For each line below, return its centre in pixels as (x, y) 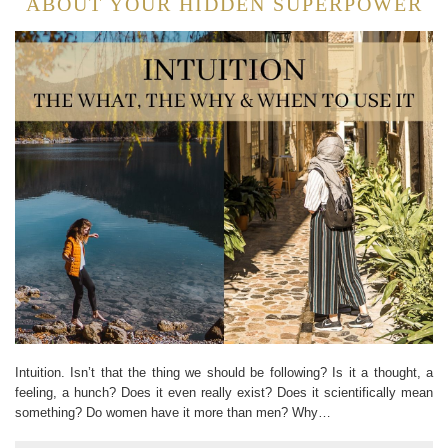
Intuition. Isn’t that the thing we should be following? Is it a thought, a (224, 372)
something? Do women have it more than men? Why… (173, 412)
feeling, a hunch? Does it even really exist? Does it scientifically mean (224, 392)
